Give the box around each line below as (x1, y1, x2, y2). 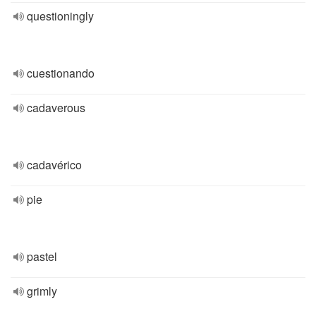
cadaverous (27, 99, 85, 116)
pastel (27, 248, 57, 265)
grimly (27, 283, 57, 299)
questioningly (27, 8, 94, 24)
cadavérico (27, 157, 82, 173)
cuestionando (27, 65, 95, 81)
